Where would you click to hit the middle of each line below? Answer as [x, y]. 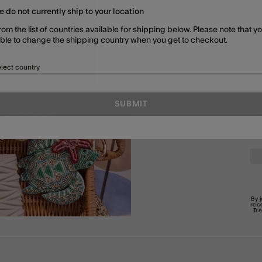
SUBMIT [131, 104]
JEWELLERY [200, 16]
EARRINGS [121, 16]
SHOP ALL [45, 16]
